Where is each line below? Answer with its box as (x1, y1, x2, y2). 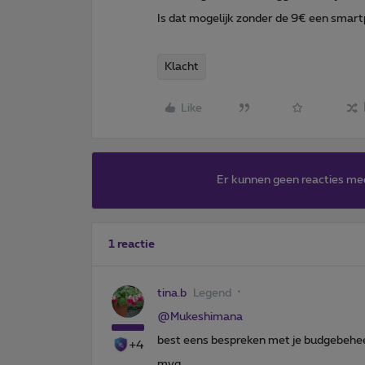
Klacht (165, 60, 199, 73)
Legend (193, 287, 231, 299)
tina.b (157, 287, 187, 299)
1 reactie (108, 238, 155, 250)
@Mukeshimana (157, 310, 243, 323)
